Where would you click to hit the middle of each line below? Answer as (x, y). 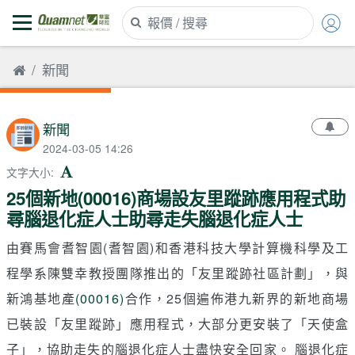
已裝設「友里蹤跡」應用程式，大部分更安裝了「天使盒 (177, 323)
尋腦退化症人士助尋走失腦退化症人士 (155, 218)
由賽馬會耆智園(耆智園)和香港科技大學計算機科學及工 (177, 247)
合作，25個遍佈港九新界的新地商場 (237, 298)
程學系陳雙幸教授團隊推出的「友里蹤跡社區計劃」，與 (177, 273)
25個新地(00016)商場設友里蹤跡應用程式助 (176, 198)
